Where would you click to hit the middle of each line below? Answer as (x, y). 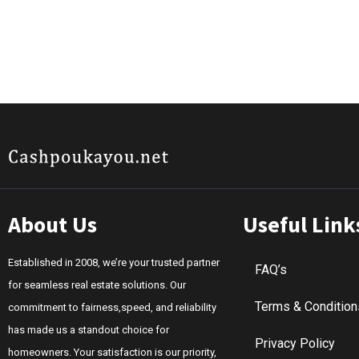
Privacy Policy (294, 344)
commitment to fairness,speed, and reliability (112, 308)
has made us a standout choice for (89, 330)
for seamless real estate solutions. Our (97, 285)
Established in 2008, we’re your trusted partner (114, 263)
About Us (52, 225)
